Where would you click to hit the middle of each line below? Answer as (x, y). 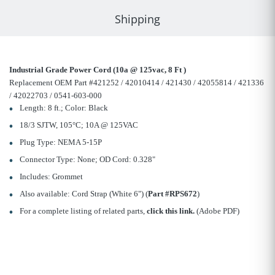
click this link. (170, 211)
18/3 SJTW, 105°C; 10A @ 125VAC (79, 125)
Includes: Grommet (51, 177)
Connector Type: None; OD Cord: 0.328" (87, 160)
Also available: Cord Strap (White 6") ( (83, 194)
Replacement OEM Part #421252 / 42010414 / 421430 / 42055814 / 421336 (137, 83)
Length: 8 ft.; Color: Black (64, 108)
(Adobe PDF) (217, 211)
